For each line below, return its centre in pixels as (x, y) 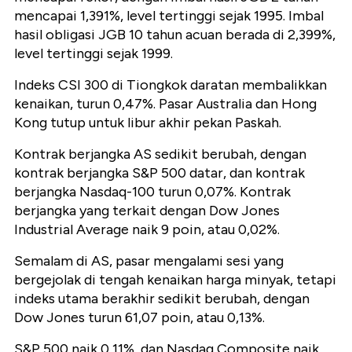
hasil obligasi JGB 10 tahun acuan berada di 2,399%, (175, 35)
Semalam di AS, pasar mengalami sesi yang (149, 261)
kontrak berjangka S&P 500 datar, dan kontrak (159, 173)
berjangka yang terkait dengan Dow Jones (147, 211)
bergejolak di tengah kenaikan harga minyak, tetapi (175, 280)
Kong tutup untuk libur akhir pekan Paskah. (148, 123)
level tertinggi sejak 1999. (93, 54)
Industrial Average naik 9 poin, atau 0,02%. (147, 230)
